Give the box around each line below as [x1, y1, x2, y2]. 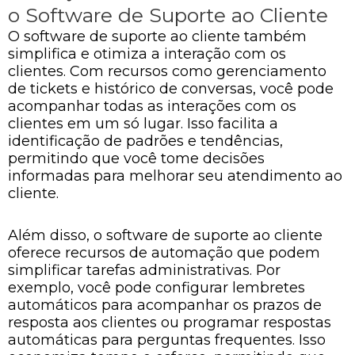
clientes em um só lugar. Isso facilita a [8, 114, 278, 132]
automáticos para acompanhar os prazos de [8, 296, 322, 314]
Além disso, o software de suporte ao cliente [8, 227, 323, 244]
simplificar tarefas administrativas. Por [8, 261, 281, 279]
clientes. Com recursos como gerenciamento [8, 62, 326, 80]
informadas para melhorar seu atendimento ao [8, 166, 342, 185]
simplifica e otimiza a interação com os [8, 44, 286, 63]
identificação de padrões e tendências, [8, 132, 283, 150]
